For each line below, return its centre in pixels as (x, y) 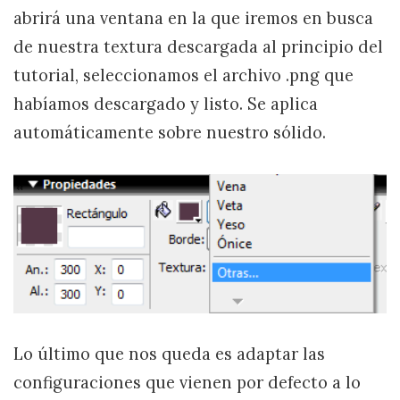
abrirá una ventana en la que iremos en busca (193, 19)
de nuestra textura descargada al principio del (198, 47)
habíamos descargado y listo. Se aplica (166, 104)
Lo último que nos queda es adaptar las (169, 354)
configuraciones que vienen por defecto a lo (187, 383)
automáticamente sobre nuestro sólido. (170, 133)
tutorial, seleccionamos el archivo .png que (183, 76)
